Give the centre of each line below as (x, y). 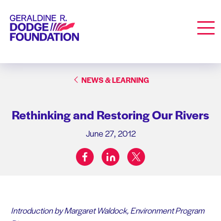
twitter (146, 153)
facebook (99, 153)
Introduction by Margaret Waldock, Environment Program (107, 210)
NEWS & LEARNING (115, 79)
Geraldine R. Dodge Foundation (58, 20)
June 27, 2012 (110, 133)
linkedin (122, 153)
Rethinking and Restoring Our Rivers (110, 114)
